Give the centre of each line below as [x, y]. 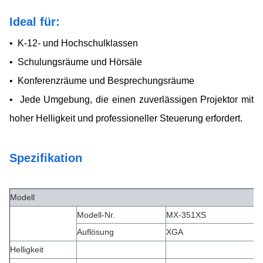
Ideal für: [35, 22]
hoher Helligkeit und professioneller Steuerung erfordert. [126, 118]
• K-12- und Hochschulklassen [74, 43]
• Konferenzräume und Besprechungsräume [102, 80]
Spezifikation [46, 158]
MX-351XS [186, 215]
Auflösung [95, 232]
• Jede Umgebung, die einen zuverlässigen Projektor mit [131, 99]
